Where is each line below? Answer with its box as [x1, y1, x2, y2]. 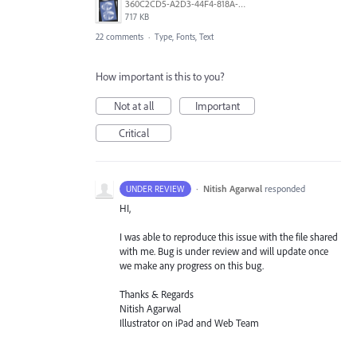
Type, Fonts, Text [155, 30, 214, 42]
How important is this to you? [96, 69, 225, 84]
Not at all [113, 98, 154, 113]
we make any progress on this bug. [120, 259, 264, 273]
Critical [118, 125, 149, 140]
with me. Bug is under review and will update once [120, 245, 328, 258]
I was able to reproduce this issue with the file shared [120, 230, 338, 244]
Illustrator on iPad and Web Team [120, 316, 259, 330]
